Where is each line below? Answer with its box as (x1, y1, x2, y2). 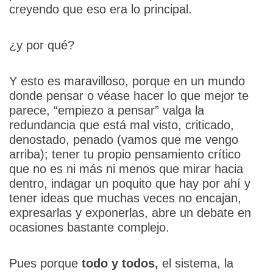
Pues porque (9, 256, 82, 270)
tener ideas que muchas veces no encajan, (9, 191, 241, 205)
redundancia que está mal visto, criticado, (9, 118, 234, 132)
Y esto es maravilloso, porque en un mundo (9, 74, 245, 88)
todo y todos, (81, 256, 162, 270)
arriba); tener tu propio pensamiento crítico (9, 147, 241, 161)
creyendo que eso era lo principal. (9, 2, 192, 16)
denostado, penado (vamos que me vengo (9, 132, 238, 146)
